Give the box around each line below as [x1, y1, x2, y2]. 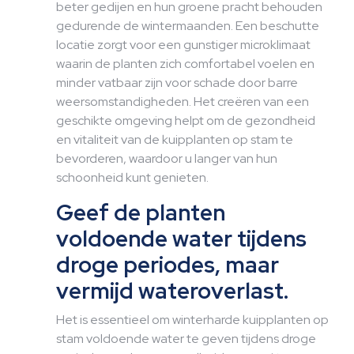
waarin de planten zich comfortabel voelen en [56, 55, 314, 72]
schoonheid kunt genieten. [56, 169, 209, 186]
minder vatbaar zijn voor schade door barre [56, 74, 298, 91]
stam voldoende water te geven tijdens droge [56, 330, 316, 347]
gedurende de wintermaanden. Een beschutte [56, 17, 319, 34]
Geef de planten [56, 198, 225, 228]
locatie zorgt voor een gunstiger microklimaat [56, 36, 311, 53]
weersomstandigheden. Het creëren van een [56, 93, 309, 110]
